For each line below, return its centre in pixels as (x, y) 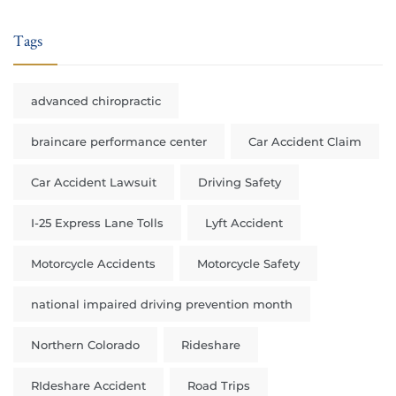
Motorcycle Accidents (93, 263)
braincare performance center (119, 141)
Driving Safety (240, 182)
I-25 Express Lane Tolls (97, 223)
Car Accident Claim (305, 141)
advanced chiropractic (96, 101)
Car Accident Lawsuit (94, 182)
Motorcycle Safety (248, 263)
